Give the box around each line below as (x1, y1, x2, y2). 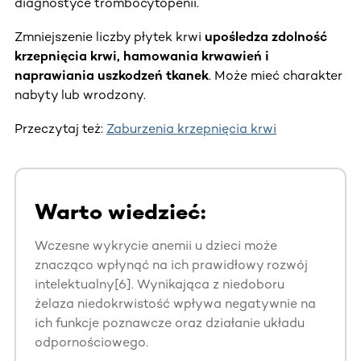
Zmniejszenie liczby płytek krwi (15, 28, 205, 44)
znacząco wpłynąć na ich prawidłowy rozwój (35, 256, 308, 272)
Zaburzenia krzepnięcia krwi (106, 120, 276, 136)
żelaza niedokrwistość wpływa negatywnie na (35, 295, 316, 311)
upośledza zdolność (205, 28, 327, 44)
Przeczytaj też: (15, 120, 106, 136)
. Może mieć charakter (209, 67, 342, 83)
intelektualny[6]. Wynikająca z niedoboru (35, 276, 284, 292)
